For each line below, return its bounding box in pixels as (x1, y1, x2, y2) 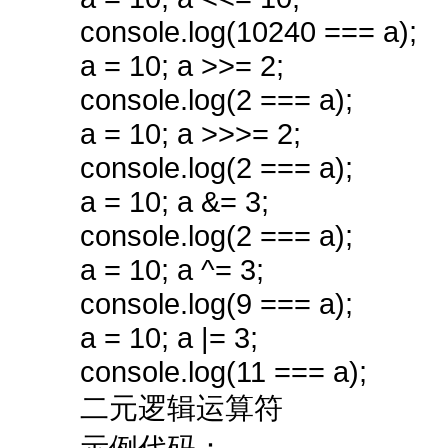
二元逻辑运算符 (80, 391, 283, 424)
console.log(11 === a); (80, 355, 367, 388)
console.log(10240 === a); (80, 15, 417, 48)
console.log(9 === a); (80, 287, 353, 320)
